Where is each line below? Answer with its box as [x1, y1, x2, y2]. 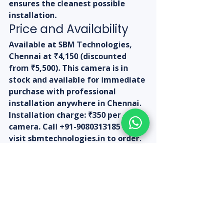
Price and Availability [9, 21, 129, 38]
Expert [30, 147, 66, 161]
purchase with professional [9, 86, 118, 97]
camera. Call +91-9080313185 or [9, 121, 132, 132]
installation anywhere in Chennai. [9, 98, 143, 109]
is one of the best [30, 202, 120, 216]
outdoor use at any [30, 175, 128, 188]
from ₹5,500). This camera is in [9, 63, 130, 74]
